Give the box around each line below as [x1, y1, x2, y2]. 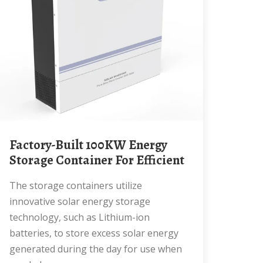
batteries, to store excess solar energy [9, 227, 178, 240]
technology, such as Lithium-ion [9, 211, 150, 224]
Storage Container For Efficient [9, 151, 184, 169]
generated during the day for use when [9, 242, 182, 255]
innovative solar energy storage [9, 195, 150, 208]
